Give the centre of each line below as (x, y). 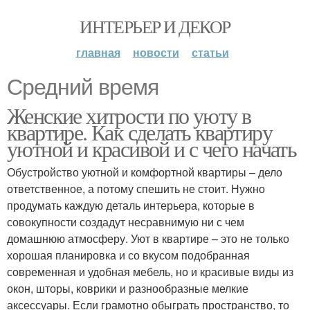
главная (98, 52)
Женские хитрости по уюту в (129, 115)
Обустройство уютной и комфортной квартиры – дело (145, 172)
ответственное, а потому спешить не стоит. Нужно (136, 189)
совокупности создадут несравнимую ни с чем (126, 222)
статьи (210, 52)
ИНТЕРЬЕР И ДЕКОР (155, 26)
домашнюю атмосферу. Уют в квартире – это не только (148, 238)
